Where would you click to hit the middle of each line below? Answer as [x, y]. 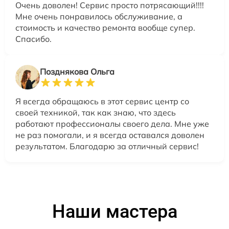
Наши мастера [114, 211]
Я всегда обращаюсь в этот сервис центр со [102, 101]
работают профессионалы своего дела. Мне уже [112, 123]
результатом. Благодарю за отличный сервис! [107, 146]
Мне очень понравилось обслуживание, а [99, 16]
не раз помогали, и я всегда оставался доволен [110, 135]
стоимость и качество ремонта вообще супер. [105, 27]
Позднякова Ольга [77, 71]
